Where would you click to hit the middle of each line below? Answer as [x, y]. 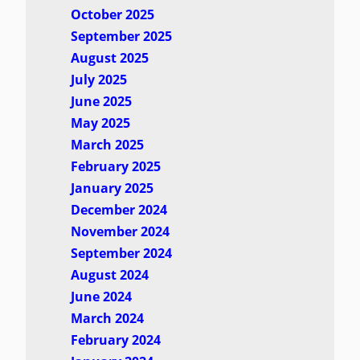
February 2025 [115, 167]
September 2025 [121, 37]
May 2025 [100, 123]
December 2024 [119, 210]
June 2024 [101, 297]
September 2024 [121, 254]
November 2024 [120, 232]
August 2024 [109, 275]
